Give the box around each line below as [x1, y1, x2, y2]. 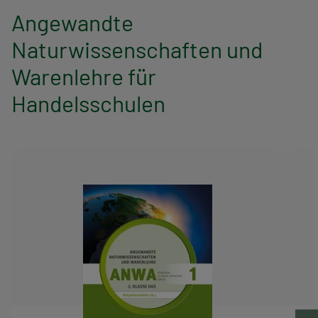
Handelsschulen [11, 89, 165, 116]
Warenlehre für [11, 62, 156, 89]
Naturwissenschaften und [11, 35, 263, 62]
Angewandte [11, 8, 133, 35]
